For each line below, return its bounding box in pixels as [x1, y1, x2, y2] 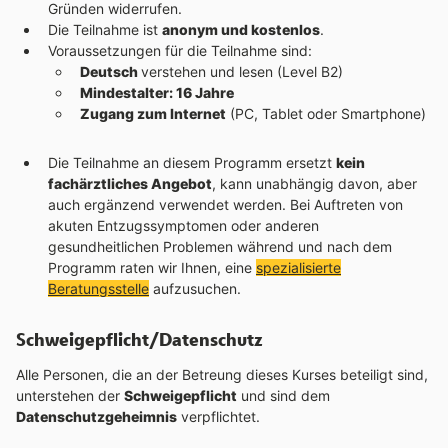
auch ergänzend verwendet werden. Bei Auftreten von [48, 196, 403, 213]
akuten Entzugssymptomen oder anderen [48, 217, 319, 234]
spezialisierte [256, 259, 341, 276]
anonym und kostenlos [162, 21, 320, 38]
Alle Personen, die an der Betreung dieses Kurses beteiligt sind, [16, 366, 428, 383]
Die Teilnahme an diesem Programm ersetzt [48, 154, 336, 171]
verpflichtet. [177, 408, 260, 425]
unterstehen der [16, 387, 124, 404]
